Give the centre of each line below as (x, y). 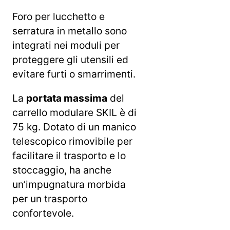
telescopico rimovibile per (72, 141)
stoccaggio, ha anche (62, 170)
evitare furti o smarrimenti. (74, 74)
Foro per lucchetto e (59, 17)
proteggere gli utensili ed (70, 60)
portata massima (67, 98)
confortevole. (43, 213)
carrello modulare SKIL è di (74, 113)
